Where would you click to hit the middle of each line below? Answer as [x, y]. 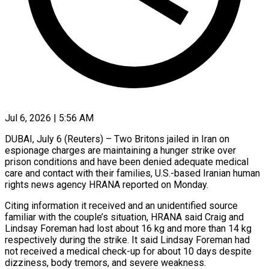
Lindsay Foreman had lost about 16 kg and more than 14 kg [128, 228]
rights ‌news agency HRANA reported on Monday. [107, 184]
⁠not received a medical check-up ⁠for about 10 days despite [128, 251]
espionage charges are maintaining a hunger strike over [120, 150]
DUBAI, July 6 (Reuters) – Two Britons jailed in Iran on [117, 139]
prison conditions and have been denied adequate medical [127, 162]
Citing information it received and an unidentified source [121, 205]
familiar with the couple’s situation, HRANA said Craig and [124, 217]
